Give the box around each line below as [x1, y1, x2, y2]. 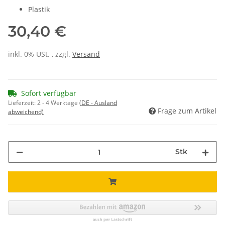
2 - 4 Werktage [37, 98, 79, 107]
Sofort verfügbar [21, 88, 76, 98]
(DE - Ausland [79, 98, 117, 107]
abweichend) [8, 107, 44, 117]
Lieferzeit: [8, 98, 37, 107]
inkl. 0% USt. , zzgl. [8, 49, 72, 59]
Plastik [28, 5, 50, 15]
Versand [72, 49, 100, 59]
